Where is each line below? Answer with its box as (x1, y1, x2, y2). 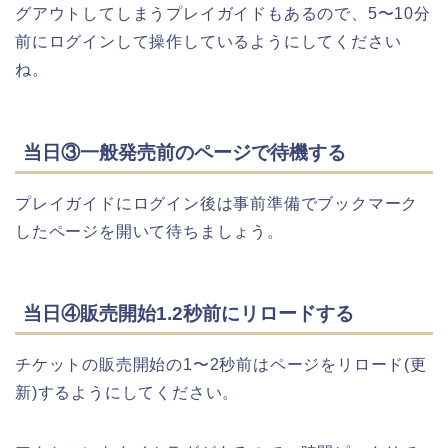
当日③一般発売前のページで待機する (23, 141, 346, 163)
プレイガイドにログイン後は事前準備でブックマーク (15, 194, 419, 212)
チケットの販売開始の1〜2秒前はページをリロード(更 (15, 356, 427, 374)
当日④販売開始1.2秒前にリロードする (23, 303, 354, 325)
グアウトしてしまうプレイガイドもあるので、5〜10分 (15, 5, 431, 23)
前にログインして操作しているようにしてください (15, 33, 402, 51)
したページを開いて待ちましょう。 (15, 222, 284, 240)
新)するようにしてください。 (15, 384, 240, 402)
